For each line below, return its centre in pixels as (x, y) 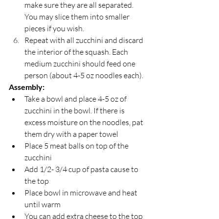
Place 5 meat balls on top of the (77, 145)
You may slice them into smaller (78, 16)
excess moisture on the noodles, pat (85, 122)
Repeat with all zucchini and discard (85, 40)
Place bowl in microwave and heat (82, 192)
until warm (43, 204)
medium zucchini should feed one (81, 63)
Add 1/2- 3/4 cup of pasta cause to (82, 169)
